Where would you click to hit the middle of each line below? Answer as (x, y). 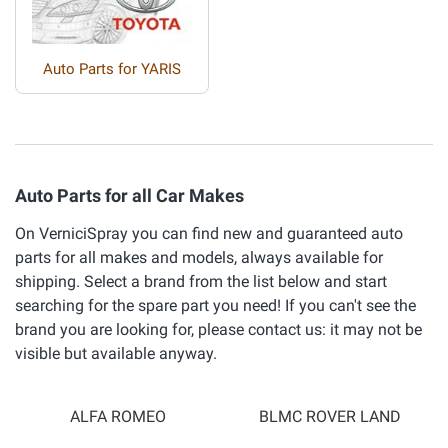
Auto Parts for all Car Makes (129, 195)
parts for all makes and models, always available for (199, 257)
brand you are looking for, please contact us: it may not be (218, 329)
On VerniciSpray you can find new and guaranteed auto (209, 233)
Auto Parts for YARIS (112, 68)
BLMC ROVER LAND (330, 416)
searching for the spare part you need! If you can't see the (215, 305)
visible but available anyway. (116, 353)
